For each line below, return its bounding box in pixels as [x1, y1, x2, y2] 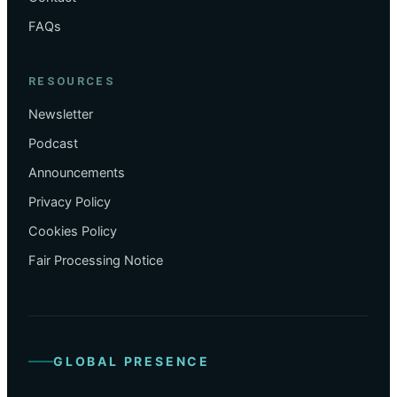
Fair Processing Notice [28, 252, 163, 269]
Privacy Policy [28, 193, 111, 210]
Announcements [28, 164, 125, 181]
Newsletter [28, 105, 93, 122]
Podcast [28, 135, 78, 152]
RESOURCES [28, 74, 116, 88]
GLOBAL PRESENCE [53, 354, 210, 370]
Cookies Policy [28, 222, 117, 239]
